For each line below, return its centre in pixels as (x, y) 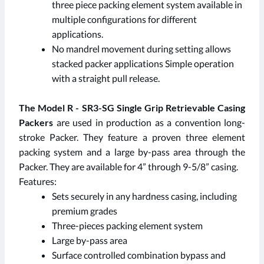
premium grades (85, 211)
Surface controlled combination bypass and (139, 255)
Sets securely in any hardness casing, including (144, 196)
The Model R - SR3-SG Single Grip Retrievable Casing (132, 108)
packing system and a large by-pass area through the (132, 152)
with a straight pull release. (106, 78)
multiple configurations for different (124, 19)
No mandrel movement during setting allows (141, 49)
